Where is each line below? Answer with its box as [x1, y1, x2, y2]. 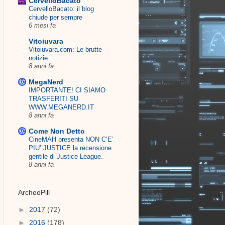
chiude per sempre [29, 13, 82, 21]
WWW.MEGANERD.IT [29, 103, 94, 111]
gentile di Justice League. [29, 152, 103, 160]
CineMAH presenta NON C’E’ [29, 135, 114, 143]
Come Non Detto [29, 127, 85, 135]
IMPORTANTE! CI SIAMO [29, 86, 105, 94]
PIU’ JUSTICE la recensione [29, 144, 111, 152]
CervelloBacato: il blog [29, 5, 94, 13]
